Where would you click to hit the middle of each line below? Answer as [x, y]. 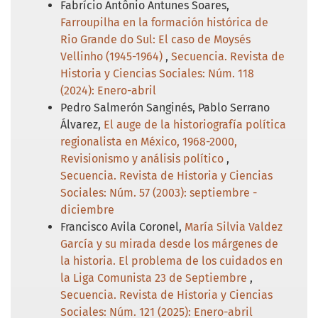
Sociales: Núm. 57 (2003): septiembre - [159, 192]
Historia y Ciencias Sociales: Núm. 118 [157, 73]
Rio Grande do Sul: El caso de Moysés [155, 39]
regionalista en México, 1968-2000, [149, 141]
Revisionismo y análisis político [143, 158]
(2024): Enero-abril [108, 90]
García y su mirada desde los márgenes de [169, 243]
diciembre [87, 209]
